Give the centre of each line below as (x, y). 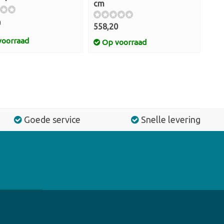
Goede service (52, 119)
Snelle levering (171, 119)
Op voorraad (123, 42)
